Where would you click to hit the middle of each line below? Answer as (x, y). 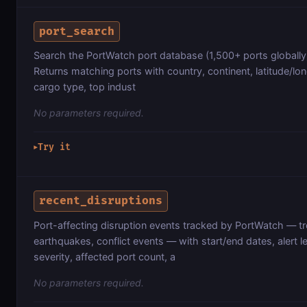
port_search (77, 31)
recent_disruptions (101, 200)
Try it (54, 148)
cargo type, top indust (85, 87)
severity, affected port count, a (105, 256)
